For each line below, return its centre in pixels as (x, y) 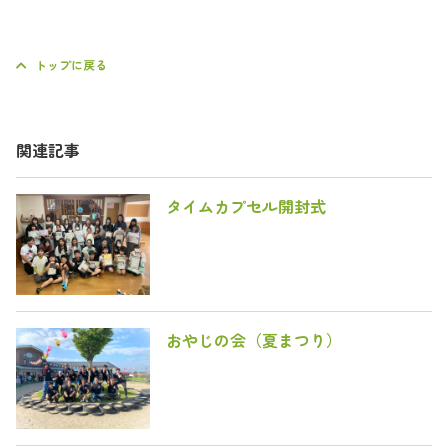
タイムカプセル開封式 (246, 206)
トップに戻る (71, 64)
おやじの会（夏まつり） (254, 340)
